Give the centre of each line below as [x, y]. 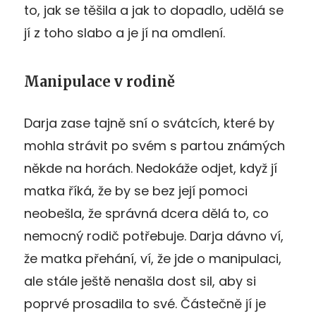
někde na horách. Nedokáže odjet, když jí [151, 168]
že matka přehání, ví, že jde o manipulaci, [153, 258]
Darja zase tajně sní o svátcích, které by [149, 123]
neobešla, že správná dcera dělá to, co [146, 213]
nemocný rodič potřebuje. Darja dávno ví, [154, 236]
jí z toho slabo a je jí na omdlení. [124, 32]
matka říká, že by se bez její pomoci [136, 190]
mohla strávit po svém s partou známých [154, 145]
